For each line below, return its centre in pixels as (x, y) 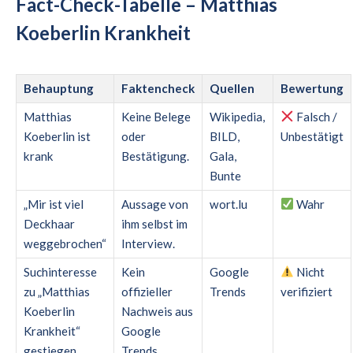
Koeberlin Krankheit (103, 33)
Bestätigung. (155, 156)
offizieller (147, 291)
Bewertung (312, 88)
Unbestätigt (312, 136)
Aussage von (155, 204)
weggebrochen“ (65, 243)
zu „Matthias (57, 291)
